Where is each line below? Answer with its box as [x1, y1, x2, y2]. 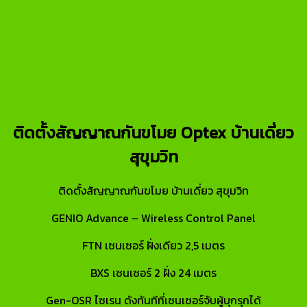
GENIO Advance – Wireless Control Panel [51, 209, 256, 226]
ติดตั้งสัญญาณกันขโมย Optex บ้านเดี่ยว [13, 120, 294, 145]
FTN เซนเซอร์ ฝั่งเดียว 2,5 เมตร [82, 236, 225, 254]
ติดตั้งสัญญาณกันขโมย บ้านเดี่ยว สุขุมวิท [58, 182, 249, 199]
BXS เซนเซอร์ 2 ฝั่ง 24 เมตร [90, 264, 217, 281]
